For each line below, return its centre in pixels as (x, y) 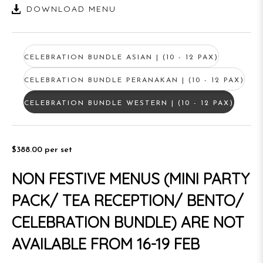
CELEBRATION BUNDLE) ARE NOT (128, 222)
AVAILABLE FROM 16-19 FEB (106, 244)
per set (58, 150)
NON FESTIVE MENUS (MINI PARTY (131, 179)
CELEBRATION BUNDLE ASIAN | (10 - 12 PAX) (121, 58)
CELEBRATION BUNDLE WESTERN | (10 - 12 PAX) (129, 103)
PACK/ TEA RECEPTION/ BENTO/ (128, 200)
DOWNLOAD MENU (71, 9)
